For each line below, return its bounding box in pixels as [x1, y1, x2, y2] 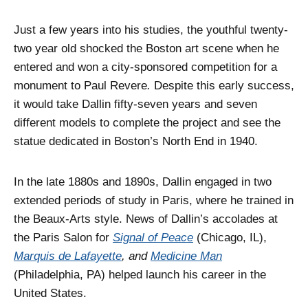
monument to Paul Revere [14, 78, 147, 92]
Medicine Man [151, 249, 222, 263]
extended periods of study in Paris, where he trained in [14, 193, 294, 207]
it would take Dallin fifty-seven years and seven [14, 97, 257, 111]
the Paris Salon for [14, 230, 113, 244]
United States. [14, 286, 87, 300]
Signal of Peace [113, 230, 193, 244]
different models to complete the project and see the [14, 115, 280, 129]
